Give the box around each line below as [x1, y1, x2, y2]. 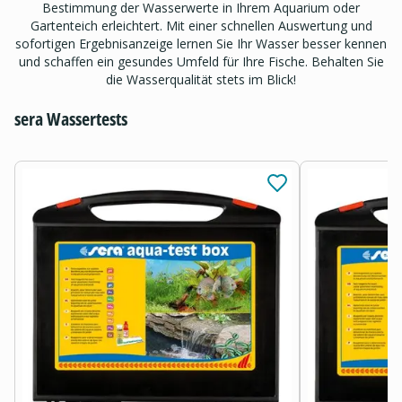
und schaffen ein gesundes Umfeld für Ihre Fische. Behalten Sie [18, 52, 384, 70]
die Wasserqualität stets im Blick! [106, 70, 296, 88]
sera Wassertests [14, 106, 127, 131]
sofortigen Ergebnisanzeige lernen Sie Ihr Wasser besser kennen [15, 34, 387, 52]
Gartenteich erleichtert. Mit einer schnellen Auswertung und [30, 16, 372, 34]
